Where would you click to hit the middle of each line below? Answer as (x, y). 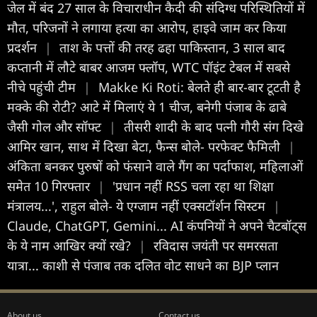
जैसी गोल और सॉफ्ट (56, 126)
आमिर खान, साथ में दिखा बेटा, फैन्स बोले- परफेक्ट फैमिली (145, 146)
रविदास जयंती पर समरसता (216, 245)
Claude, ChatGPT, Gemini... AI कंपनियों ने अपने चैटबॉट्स (157, 225)
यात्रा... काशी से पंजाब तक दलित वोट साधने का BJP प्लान (143, 265)
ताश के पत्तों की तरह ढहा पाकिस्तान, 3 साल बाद (172, 47)
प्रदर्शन (24, 47)
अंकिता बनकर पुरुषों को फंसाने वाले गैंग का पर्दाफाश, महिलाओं (155, 166)
